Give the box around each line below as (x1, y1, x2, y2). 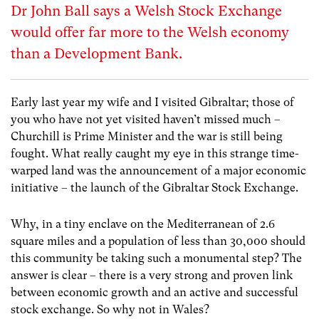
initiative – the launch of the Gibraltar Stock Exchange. (11, 181, 298, 194)
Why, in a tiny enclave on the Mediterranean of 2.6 (11, 217, 275, 231)
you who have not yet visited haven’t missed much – (11, 113, 281, 126)
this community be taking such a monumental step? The (11, 251, 302, 266)
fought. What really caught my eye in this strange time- (11, 147, 299, 160)
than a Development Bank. (11, 46, 182, 62)
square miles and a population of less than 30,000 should (11, 234, 305, 249)
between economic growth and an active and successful (11, 286, 298, 300)
